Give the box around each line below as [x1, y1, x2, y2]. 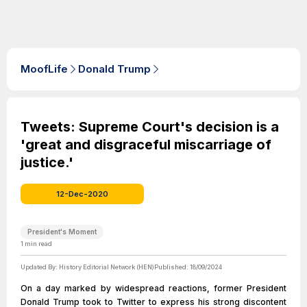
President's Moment [27, 228, 97, 236]
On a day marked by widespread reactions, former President [21, 283, 286, 293]
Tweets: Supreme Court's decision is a [21, 119, 279, 135]
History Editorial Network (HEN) [59, 263, 154, 271]
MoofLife [21, 62, 68, 75]
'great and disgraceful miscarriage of [21, 136, 271, 153]
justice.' [21, 154, 73, 171]
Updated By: [21, 263, 59, 271]
